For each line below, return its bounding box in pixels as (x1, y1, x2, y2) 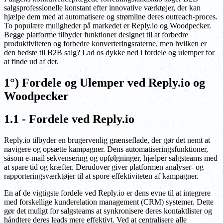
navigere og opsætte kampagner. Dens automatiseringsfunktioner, (4, 145, 208, 154)
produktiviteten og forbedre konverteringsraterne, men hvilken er (4, 39, 207, 48)
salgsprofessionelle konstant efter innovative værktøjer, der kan (4, 3, 201, 12)
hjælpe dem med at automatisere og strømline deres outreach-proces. (4, 12, 218, 21)
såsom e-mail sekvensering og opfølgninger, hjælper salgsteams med (4, 154, 218, 163)
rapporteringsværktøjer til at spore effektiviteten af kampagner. (4, 172, 199, 181)
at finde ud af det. (4, 57, 59, 66)
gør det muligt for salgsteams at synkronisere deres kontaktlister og (4, 207, 212, 216)
